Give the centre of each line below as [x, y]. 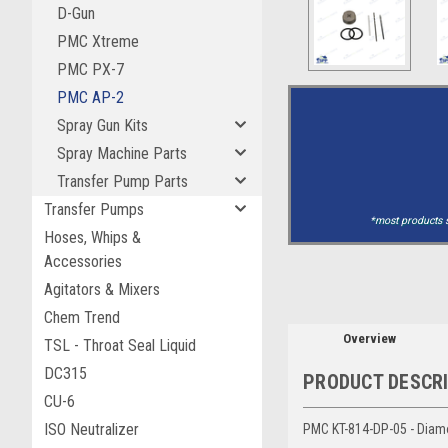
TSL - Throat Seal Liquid [120, 345]
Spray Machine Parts [122, 153]
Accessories [83, 261]
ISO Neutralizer [91, 429]
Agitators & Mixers [102, 289]
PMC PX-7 [90, 69]
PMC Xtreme [98, 41]
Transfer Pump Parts [122, 181]
